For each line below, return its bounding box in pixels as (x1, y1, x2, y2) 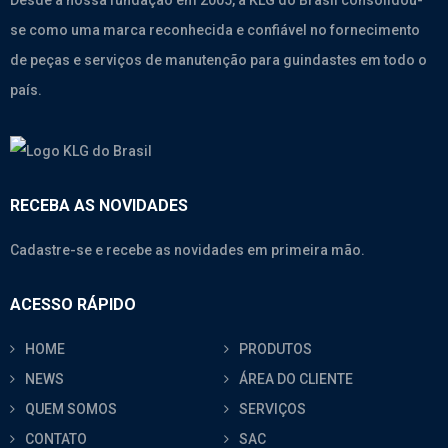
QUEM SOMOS (25, 401, 117, 418)
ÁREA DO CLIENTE (239, 371, 353, 388)
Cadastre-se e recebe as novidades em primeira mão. (10, 242, 365, 259)
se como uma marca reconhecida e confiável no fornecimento (10, 22, 420, 38)
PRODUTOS (239, 341, 312, 358)
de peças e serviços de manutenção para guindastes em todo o (10, 52, 427, 68)
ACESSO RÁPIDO (10, 295, 136, 315)
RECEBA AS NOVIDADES (10, 196, 188, 216)
